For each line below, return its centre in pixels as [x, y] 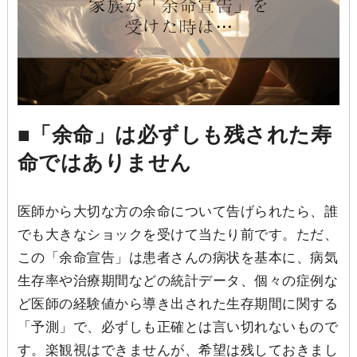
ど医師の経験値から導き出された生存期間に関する [178, 304]
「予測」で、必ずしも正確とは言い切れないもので [178, 328]
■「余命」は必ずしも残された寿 [175, 135]
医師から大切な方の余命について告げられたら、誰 [178, 212]
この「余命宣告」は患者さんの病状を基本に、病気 [178, 258]
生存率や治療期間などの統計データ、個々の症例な [178, 281]
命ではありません [104, 163]
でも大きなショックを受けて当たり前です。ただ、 [178, 235]
